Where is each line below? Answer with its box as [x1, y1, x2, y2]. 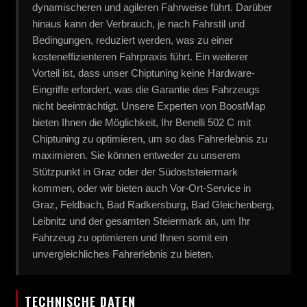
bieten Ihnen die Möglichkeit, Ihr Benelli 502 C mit [32, 116, 251, 128]
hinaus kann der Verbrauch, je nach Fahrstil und [32, 17, 245, 29]
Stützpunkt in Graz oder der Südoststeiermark [32, 165, 238, 177]
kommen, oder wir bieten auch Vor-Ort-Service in [32, 182, 251, 194]
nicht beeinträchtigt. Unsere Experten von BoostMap [32, 99, 265, 112]
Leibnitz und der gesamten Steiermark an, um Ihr [32, 214, 250, 227]
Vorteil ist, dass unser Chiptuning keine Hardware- [32, 66, 255, 79]
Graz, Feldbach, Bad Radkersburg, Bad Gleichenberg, [32, 198, 274, 210]
